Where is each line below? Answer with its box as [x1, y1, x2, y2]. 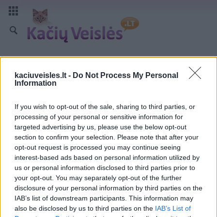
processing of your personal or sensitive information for [15, 112, 183, 121]
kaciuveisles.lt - [15, 71, 73, 79]
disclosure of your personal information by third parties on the [15, 184, 202, 192]
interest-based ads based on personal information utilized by [15, 153, 200, 161]
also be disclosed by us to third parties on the [15, 204, 155, 212]
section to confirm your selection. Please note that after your [15, 133, 199, 141]
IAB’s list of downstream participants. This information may [15, 194, 193, 202]
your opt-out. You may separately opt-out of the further [15, 173, 182, 182]
